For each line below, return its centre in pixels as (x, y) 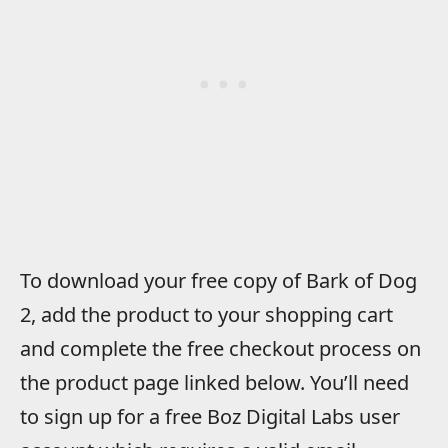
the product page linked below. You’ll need (214, 382)
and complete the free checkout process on (220, 348)
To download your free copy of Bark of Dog (218, 280)
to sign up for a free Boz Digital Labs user (210, 416)
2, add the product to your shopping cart (206, 314)
